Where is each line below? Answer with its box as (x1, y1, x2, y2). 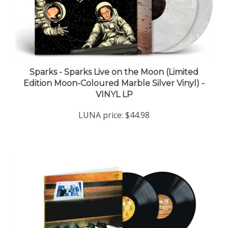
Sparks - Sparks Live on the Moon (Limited (30, 57, 198, 67)
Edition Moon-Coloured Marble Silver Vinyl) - (23, 68, 205, 78)
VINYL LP (95, 79, 133, 90)
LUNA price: (78, 99, 123, 111)
